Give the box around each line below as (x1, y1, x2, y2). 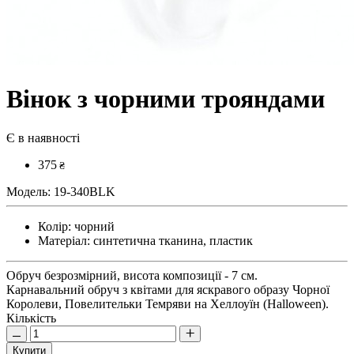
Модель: (6, 184, 51, 198)
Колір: (38, 219, 71, 233)
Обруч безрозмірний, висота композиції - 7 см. (6, 268, 258, 282)
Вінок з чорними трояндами (6, 85, 325, 114)
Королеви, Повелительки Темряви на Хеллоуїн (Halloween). (6, 296, 329, 311)
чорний (71, 219, 115, 233)
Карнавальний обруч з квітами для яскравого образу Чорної (6, 282, 330, 296)
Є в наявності (6, 130, 80, 145)
